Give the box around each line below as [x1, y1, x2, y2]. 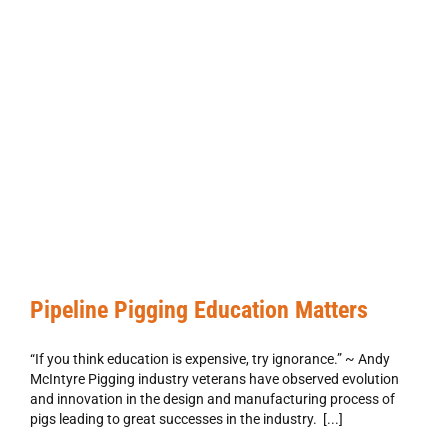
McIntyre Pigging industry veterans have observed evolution [30, 371, 399, 388]
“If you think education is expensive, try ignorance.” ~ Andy [30, 351, 390, 368]
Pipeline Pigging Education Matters [30, 296, 368, 325]
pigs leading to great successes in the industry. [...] [30, 411, 343, 428]
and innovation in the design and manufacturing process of [30, 391, 395, 408]
